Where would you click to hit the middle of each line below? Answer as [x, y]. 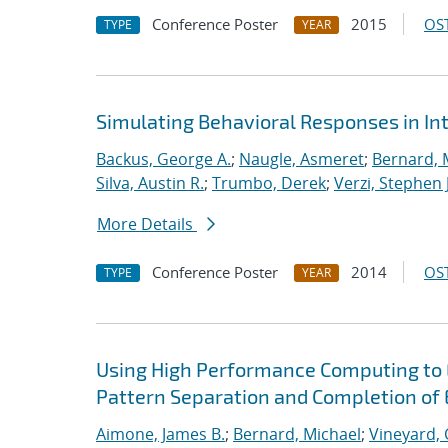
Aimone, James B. [160, 434]
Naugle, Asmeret [301, 159]
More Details [147, 224]
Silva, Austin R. [150, 183]
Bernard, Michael [297, 434]
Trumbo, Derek [269, 183]
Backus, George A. [163, 159]
